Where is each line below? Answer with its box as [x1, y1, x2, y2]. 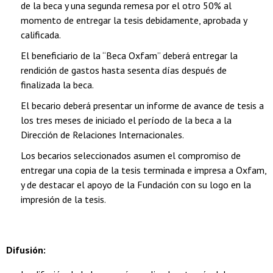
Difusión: [6, 243, 46, 256]
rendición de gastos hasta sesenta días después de [21, 64, 227, 77]
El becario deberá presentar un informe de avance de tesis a [21, 99, 264, 112]
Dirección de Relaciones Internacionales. [21, 129, 184, 141]
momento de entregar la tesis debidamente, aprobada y [21, 14, 247, 27]
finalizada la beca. [21, 79, 94, 91]
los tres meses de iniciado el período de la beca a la [21, 114, 232, 127]
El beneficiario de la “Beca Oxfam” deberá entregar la [21, 49, 238, 62]
